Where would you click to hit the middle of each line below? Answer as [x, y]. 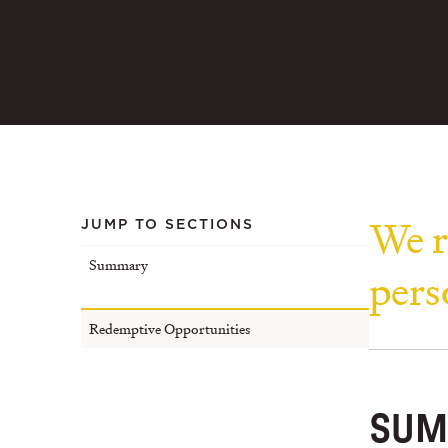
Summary [118, 264]
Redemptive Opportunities [169, 328]
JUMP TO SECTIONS [167, 225]
